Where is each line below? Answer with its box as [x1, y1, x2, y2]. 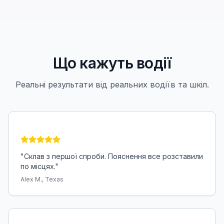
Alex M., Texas [20, 175, 63, 183]
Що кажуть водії [52, 53, 171, 72]
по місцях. [20, 161, 55, 170]
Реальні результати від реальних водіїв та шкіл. [15, 79, 209, 89]
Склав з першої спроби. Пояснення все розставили [24, 151, 203, 160]
